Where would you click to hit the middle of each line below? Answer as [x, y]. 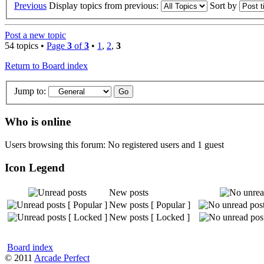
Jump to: [30, 91]
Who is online [38, 122]
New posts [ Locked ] [149, 217]
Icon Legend [35, 167]
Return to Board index [46, 66]
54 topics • [26, 46]
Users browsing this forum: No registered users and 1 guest [114, 145]
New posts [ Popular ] [150, 205]
